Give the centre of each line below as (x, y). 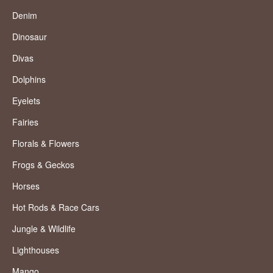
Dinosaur (30, 37)
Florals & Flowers (46, 144)
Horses (26, 186)
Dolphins (29, 80)
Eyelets (26, 101)
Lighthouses (36, 250)
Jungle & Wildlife (44, 229)
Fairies (25, 122)
